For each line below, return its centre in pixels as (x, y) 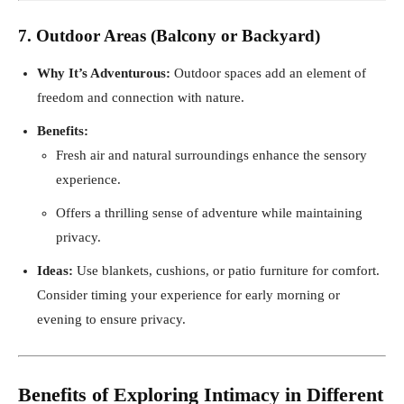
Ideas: (55, 270)
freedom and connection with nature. (141, 97)
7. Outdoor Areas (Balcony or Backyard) (169, 35)
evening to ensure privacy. (111, 319)
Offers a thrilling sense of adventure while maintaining (209, 212)
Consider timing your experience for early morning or (188, 294)
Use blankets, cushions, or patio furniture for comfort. (226, 270)
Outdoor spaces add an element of (268, 73)
